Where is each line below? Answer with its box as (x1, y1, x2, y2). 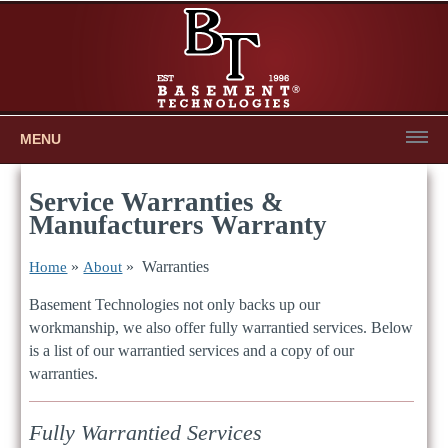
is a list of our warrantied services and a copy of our (29, 342, 355, 360)
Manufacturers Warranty (29, 209, 328, 240)
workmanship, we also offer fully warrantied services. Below (29, 319, 414, 337)
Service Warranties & (29, 186, 284, 217)
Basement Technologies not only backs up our (29, 296, 321, 314)
